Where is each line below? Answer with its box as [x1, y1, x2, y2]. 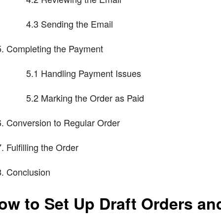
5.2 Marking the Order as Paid [26, 91, 144, 105]
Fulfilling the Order [6, 141, 78, 154]
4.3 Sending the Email [26, 17, 113, 31]
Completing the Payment [6, 42, 103, 55]
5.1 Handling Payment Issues [26, 67, 141, 80]
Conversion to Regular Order [6, 116, 120, 129]
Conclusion [6, 165, 50, 179]
